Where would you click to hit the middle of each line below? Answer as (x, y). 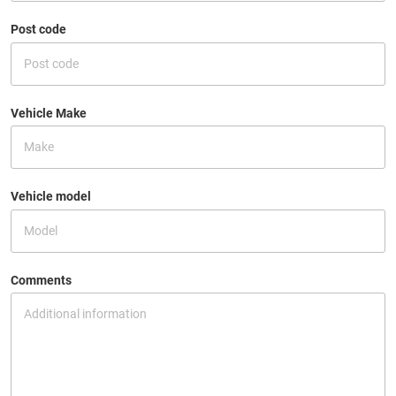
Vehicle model (51, 196)
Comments (41, 280)
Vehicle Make (49, 113)
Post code (38, 29)
